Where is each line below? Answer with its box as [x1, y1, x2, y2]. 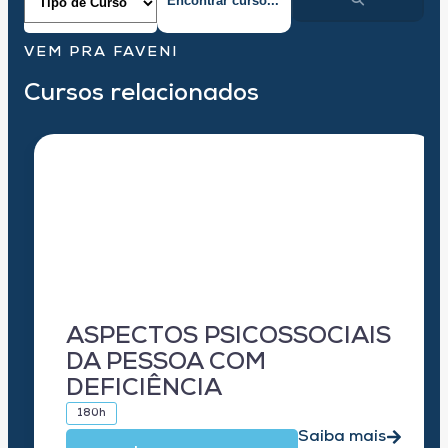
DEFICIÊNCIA [66, 377, 222, 402]
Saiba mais [298, 429, 386, 446]
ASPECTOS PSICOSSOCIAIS [66, 325, 391, 350]
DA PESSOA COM [66, 351, 266, 376]
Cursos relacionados [24, 82, 259, 107]
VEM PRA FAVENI [24, 45, 178, 61]
